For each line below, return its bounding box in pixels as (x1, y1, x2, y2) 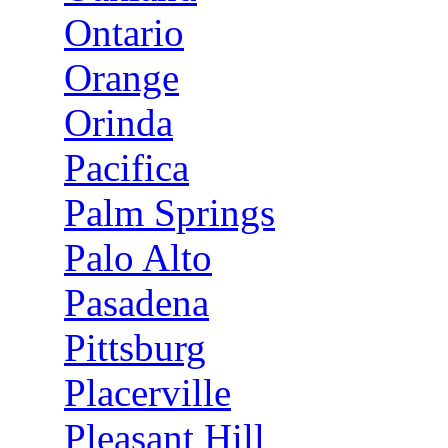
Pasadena (64, 281, 209, 324)
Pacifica (64, 146, 189, 189)
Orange (64, 56, 179, 99)
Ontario (64, 11, 184, 54)
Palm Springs (64, 191, 275, 234)
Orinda (64, 101, 173, 144)
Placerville (64, 371, 231, 414)
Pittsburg (64, 326, 206, 369)
